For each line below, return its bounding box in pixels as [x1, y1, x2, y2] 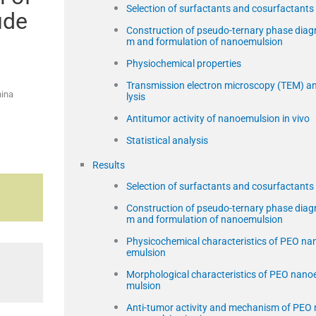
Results [92, 159, 125, 171]
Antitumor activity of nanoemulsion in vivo [126, 112, 310, 124]
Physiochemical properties [126, 57, 241, 69]
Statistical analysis [126, 134, 208, 146]
